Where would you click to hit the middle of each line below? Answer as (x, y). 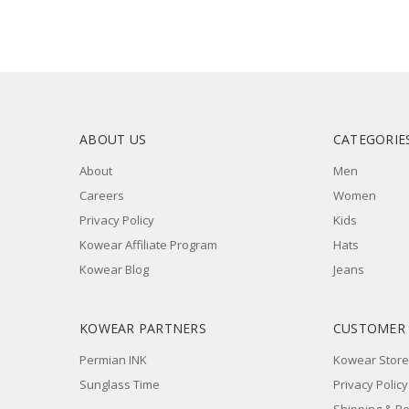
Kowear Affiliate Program (148, 245)
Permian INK (113, 360)
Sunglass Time (120, 385)
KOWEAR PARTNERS (143, 329)
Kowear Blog (114, 270)
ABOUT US (113, 140)
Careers (102, 196)
